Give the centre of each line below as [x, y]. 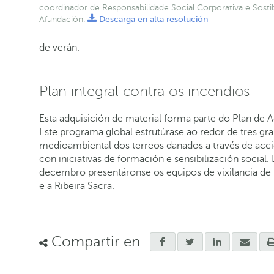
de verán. [59, 47]
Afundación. [62, 19]
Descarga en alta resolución [152, 19]
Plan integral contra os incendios [145, 91]
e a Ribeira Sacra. [77, 186]
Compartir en [94, 242]
